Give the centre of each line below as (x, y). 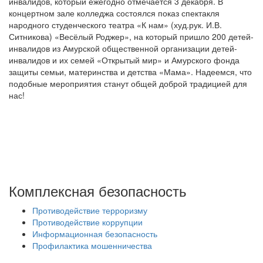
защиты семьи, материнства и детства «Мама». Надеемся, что (130, 72)
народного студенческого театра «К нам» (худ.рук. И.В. (115, 25)
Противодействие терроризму (90, 210)
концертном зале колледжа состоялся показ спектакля (114, 13)
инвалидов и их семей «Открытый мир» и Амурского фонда (124, 60)
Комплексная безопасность (98, 190)
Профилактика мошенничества (92, 245)
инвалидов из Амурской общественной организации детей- (123, 48)
